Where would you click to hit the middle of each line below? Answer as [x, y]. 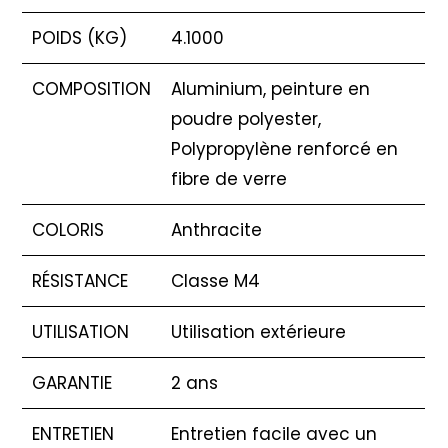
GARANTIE [72, 382]
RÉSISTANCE [80, 280]
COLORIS [68, 229]
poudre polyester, [246, 118]
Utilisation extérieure [259, 331]
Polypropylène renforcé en [285, 148]
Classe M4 [216, 280]
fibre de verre [229, 178]
